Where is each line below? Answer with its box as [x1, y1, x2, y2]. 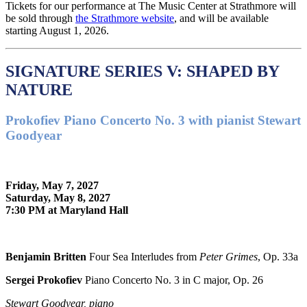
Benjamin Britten [5, 251, 86, 263]
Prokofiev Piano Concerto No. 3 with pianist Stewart [5, 113, 301, 128]
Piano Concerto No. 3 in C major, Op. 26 [82, 274, 263, 286]
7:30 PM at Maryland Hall [5, 204, 128, 217]
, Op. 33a [258, 251, 298, 263]
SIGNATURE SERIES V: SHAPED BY [5, 62, 279, 81]
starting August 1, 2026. [5, 24, 109, 36]
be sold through [5, 12, 75, 24]
